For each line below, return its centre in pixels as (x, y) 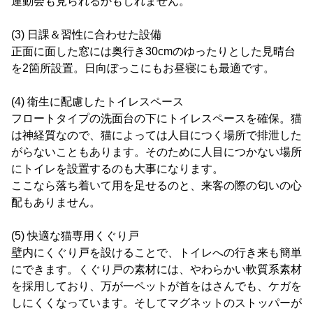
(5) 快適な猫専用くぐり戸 (75, 236)
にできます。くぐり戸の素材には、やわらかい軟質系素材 (156, 269)
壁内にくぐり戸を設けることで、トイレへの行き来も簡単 (156, 253)
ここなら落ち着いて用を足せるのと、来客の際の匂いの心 (156, 185)
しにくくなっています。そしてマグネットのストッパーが (156, 303)
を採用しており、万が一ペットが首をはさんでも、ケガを (156, 286)
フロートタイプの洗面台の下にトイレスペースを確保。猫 (156, 118)
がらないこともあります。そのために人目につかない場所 (156, 152)
